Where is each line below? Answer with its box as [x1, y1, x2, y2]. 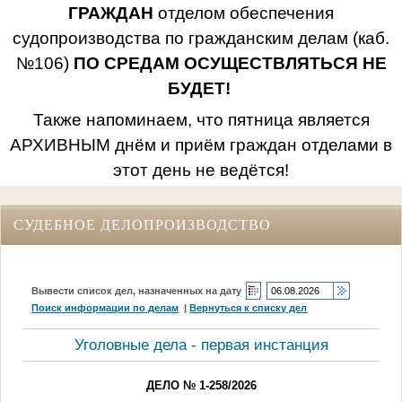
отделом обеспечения [153, 3, 334, 22]
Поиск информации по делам [31, 301, 179, 313]
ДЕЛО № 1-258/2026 [145, 378, 257, 392]
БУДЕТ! [167, 78, 231, 98]
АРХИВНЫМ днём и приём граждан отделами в [10, 135, 392, 154]
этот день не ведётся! [113, 160, 289, 179]
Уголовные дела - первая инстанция [74, 336, 328, 354]
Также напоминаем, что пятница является [32, 109, 370, 129]
